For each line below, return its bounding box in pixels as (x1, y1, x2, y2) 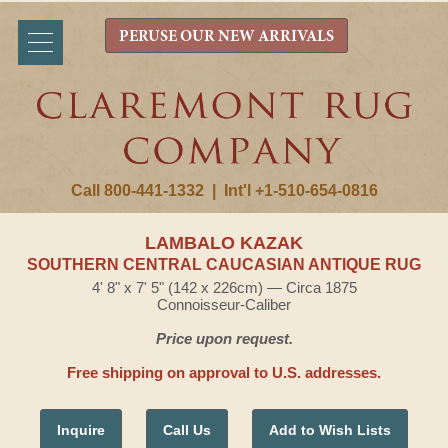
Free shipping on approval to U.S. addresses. (67, 364, 381, 381)
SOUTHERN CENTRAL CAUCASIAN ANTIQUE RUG (27, 256, 421, 273)
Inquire (57, 422, 105, 438)
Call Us (163, 422, 211, 438)
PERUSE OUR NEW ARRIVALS (118, 29, 334, 45)
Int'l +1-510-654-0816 (223, 182, 378, 199)
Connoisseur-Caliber (157, 296, 291, 313)
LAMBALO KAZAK (145, 233, 303, 253)
